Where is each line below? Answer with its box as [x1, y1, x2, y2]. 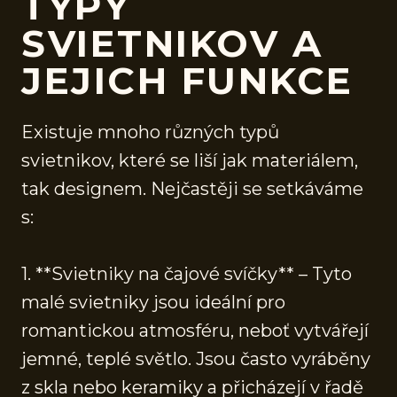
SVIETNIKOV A [21, 19, 323, 66]
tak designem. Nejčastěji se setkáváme [21, 177, 363, 199]
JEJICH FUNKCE [21, 57, 354, 104]
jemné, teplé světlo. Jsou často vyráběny [21, 347, 370, 370]
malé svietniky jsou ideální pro [21, 291, 285, 313]
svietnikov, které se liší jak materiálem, [21, 149, 358, 171]
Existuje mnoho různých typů [21, 121, 279, 143]
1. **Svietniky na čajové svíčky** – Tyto [21, 262, 352, 284]
